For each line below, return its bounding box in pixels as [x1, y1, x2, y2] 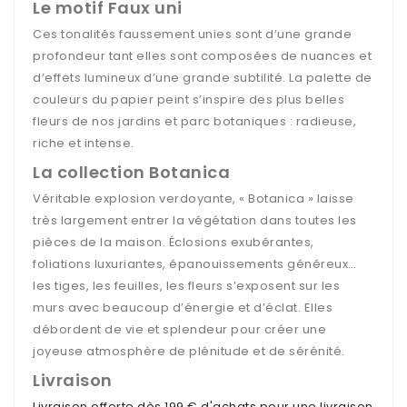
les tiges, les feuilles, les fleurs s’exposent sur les [33, 276, 340, 294]
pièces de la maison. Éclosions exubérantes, [33, 233, 314, 251]
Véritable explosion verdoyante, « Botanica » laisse [33, 189, 354, 207]
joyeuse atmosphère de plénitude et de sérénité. [33, 342, 345, 360]
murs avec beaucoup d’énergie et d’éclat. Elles [33, 298, 333, 316]
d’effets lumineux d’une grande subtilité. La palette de [33, 68, 372, 86]
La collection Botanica [33, 160, 230, 184]
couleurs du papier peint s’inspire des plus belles [33, 90, 344, 108]
